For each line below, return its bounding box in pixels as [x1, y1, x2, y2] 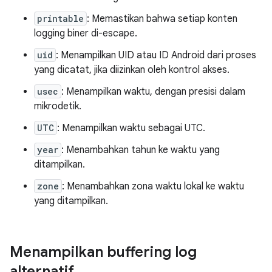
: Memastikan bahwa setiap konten [87, 13, 237, 25]
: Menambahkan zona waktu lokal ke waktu [62, 180, 244, 192]
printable [37, 13, 84, 24]
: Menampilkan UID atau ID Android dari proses [56, 49, 256, 61]
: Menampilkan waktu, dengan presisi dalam [61, 86, 245, 98]
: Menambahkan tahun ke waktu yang [61, 144, 220, 156]
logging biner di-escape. [34, 27, 137, 39]
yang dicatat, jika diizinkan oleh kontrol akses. [34, 64, 229, 76]
